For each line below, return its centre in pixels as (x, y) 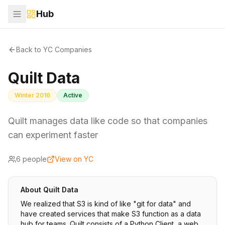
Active (73, 95)
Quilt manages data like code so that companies (108, 121)
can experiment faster (53, 135)
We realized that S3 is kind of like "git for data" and (106, 204)
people (34, 159)
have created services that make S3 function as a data (111, 214)
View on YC (74, 159)
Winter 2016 (32, 95)
